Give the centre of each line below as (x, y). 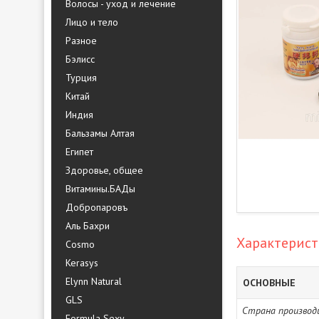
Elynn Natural (94, 281)
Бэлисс (80, 59)
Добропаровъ (96, 207)
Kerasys (82, 263)
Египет (79, 152)
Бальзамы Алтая (100, 133)
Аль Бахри (88, 226)
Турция (81, 78)
